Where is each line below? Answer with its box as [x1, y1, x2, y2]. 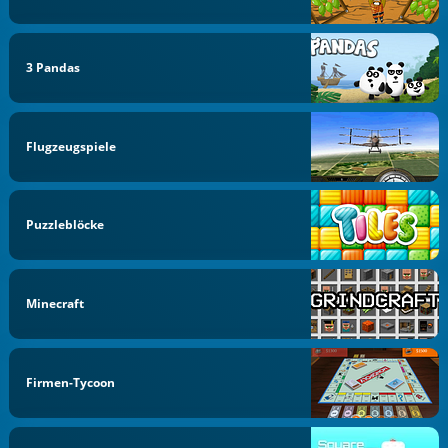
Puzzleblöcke [26, 216, 105, 234]
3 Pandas [26, 58, 81, 76]
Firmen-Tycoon [26, 373, 116, 391]
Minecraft [26, 295, 85, 313]
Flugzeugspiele [26, 137, 117, 155]
